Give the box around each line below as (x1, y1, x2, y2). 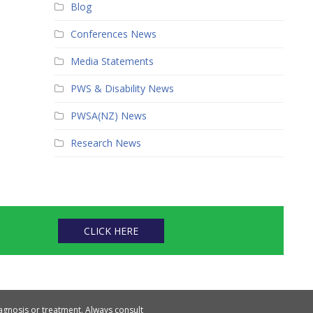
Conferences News (71, 27, 157, 41)
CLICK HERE (84, 224, 139, 238)
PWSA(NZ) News (71, 109, 147, 122)
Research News (71, 136, 142, 150)
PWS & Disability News (71, 82, 175, 95)
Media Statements (71, 54, 154, 68)
